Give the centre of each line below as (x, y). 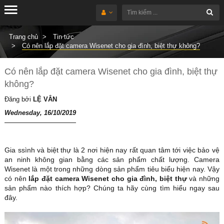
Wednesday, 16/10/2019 (40, 113)
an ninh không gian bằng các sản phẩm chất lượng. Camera (112, 159)
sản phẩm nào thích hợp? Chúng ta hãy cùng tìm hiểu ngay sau (112, 188)
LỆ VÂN (45, 99)
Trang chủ (23, 37)
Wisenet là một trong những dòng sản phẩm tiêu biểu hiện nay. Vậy (112, 169)
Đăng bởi (19, 99)
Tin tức (63, 37)
